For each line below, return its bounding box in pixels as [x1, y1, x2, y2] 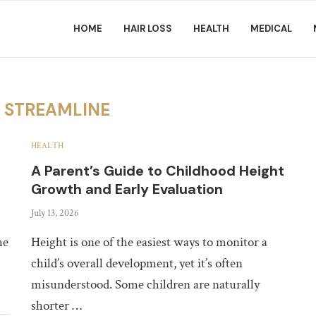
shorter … [31, 297, 83, 315]
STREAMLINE [4, 99, 111, 121]
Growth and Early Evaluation [31, 180, 224, 198]
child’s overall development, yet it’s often [31, 255, 243, 272]
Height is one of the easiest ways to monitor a [31, 233, 268, 251]
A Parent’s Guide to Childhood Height [31, 162, 285, 180]
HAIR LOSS [123, 23, 172, 35]
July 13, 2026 [31, 207, 80, 219]
